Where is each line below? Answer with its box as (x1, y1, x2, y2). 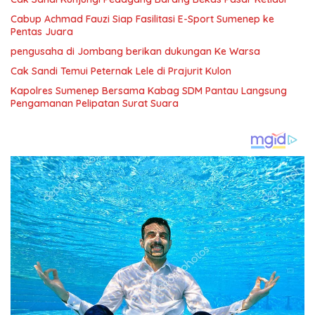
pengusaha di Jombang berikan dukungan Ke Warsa (11, 44, 260, 58)
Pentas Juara (11, 25, 73, 38)
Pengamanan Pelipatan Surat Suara (11, 96, 179, 110)
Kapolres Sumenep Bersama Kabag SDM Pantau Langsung (11, 84, 287, 97)
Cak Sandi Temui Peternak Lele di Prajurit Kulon (11, 64, 231, 77)
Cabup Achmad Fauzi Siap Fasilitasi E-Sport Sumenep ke (11, 12, 274, 25)
